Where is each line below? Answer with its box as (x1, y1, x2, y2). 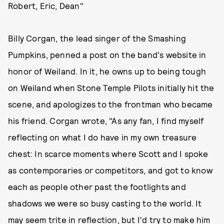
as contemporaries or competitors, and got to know (8, 165, 212, 175)
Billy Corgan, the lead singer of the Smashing (8, 33, 186, 43)
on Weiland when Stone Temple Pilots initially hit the (8, 82, 214, 92)
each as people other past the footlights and (8, 181, 186, 191)
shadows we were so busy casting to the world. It (8, 198, 202, 208)
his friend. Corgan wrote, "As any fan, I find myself (8, 115, 204, 125)
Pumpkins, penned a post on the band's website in (8, 49, 206, 59)
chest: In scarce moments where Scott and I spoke (8, 148, 208, 158)
